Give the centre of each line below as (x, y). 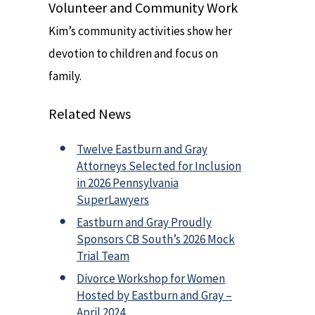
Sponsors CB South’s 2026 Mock (156, 239)
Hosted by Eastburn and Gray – (154, 295)
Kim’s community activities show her (140, 31)
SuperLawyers (113, 199)
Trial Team (103, 256)
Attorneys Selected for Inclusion (159, 166)
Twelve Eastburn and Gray (142, 149)
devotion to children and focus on (133, 54)
